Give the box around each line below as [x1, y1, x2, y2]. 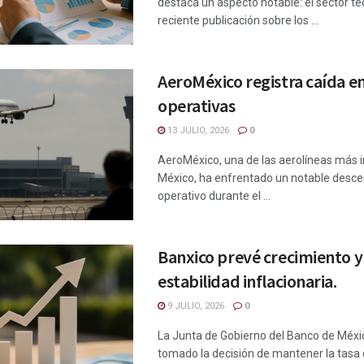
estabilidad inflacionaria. [158, 270, 337, 293]
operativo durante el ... [158, 189, 271, 203]
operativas [158, 94, 236, 118]
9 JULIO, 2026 [165, 301, 224, 312]
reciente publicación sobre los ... [158, 14, 318, 28]
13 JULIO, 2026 [165, 125, 229, 136]
